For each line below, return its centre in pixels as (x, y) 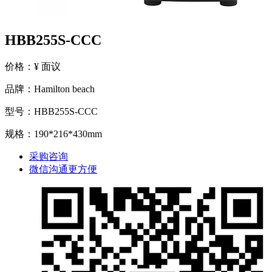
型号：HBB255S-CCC (51, 112)
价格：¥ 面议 (33, 67)
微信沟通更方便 (63, 169)
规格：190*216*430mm (53, 134)
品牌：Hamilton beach (50, 89)
